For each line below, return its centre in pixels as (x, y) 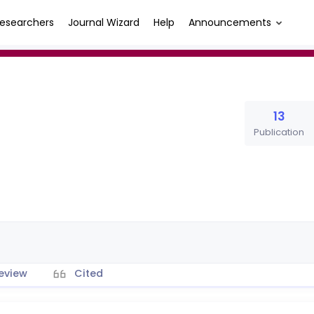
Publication (279, 132)
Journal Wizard (104, 22)
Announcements (230, 22)
